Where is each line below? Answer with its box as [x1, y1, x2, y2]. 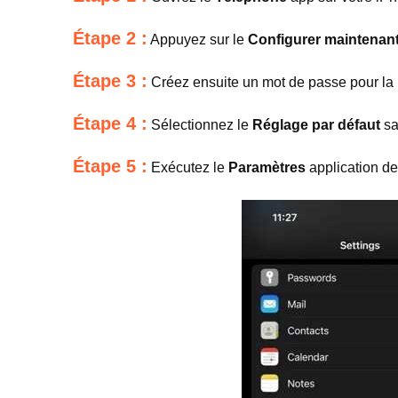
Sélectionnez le [147, 117, 252, 132]
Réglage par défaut [252, 117, 380, 132]
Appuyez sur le [147, 32, 248, 47]
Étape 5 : [73, 156, 147, 176]
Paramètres [228, 160, 306, 175]
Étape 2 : [73, 28, 147, 48]
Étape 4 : [73, 114, 147, 133]
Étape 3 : [73, 71, 147, 91]
